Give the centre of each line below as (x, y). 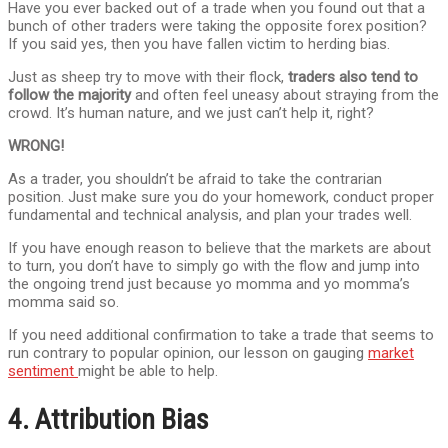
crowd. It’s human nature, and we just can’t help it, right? (191, 113)
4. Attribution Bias (108, 420)
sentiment (43, 371)
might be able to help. (148, 371)
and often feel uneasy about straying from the (285, 95)
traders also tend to (353, 77)
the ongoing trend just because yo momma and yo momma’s (209, 284)
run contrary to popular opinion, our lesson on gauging (188, 353)
